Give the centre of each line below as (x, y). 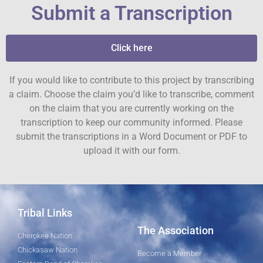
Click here (131, 48)
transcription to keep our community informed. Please (131, 123)
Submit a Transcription (131, 13)
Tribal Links (45, 213)
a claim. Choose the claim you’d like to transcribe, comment (131, 95)
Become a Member (169, 253)
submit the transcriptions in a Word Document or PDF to (131, 137)
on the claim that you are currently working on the (131, 109)
